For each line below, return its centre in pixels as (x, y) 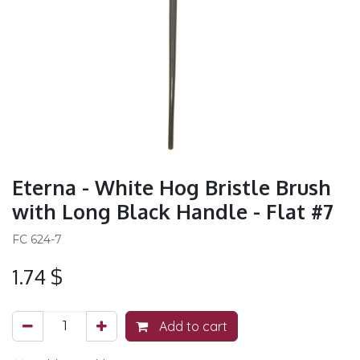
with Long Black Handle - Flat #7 (173, 211)
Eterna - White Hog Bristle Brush (172, 187)
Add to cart (192, 326)
